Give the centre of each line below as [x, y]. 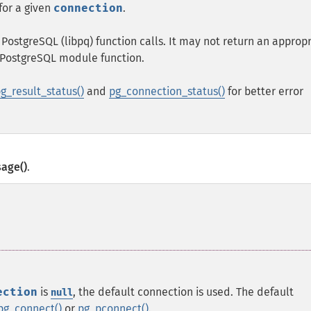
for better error [264, 91]
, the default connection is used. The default [183, 292]
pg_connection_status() [167, 91]
